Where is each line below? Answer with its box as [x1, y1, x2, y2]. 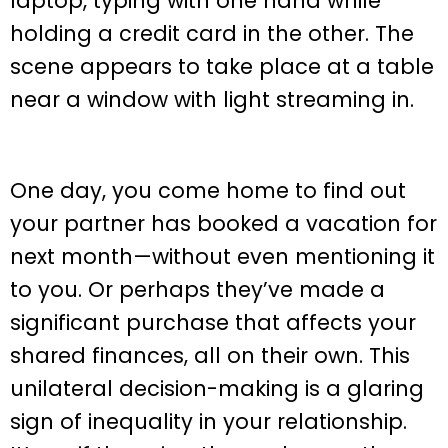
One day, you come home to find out [10, 175, 406, 205]
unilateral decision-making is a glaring [10, 373, 424, 403]
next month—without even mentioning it [10, 241, 435, 271]
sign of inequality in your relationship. [10, 406, 407, 436]
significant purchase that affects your [10, 307, 416, 337]
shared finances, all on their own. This [10, 340, 410, 370]
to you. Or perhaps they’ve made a [10, 274, 385, 304]
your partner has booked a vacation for [10, 208, 437, 238]
